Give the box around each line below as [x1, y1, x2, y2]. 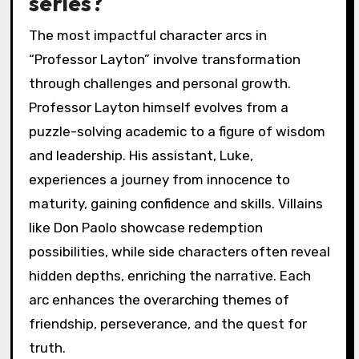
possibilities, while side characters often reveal [28, 243, 330, 260]
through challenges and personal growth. [28, 75, 291, 91]
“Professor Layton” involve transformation [28, 50, 301, 67]
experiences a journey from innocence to [28, 171, 290, 188]
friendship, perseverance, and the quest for [28, 315, 307, 332]
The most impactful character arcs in [28, 26, 267, 43]
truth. [28, 339, 66, 356]
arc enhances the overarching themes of [28, 291, 289, 308]
